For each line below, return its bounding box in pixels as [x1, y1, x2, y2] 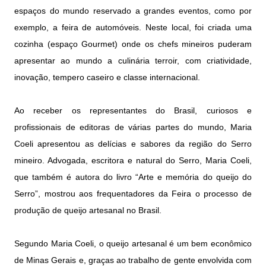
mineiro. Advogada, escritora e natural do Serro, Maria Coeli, [14, 156, 252, 166]
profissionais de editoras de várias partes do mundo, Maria [14, 122, 252, 132]
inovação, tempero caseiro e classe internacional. [14, 72, 200, 83]
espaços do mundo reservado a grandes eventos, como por [14, 6, 252, 16]
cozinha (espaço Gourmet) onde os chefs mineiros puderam [14, 39, 252, 49]
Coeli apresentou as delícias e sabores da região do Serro [14, 139, 252, 149]
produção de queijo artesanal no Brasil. [14, 205, 161, 216]
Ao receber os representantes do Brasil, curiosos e [14, 106, 252, 116]
